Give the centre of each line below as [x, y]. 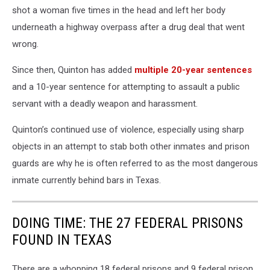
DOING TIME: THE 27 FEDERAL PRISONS [127, 223]
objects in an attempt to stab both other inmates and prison [131, 147]
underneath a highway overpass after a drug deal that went [128, 27]
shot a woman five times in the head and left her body [119, 11]
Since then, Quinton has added [73, 70]
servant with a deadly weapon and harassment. [106, 104]
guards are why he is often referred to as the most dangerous [135, 164]
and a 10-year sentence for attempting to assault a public [126, 87]
